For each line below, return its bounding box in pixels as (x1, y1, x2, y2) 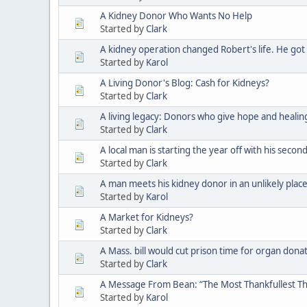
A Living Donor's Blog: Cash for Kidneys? (100, 76, 269, 89)
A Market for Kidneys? (100, 210, 193, 223)
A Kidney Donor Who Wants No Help (100, 9, 252, 22)
